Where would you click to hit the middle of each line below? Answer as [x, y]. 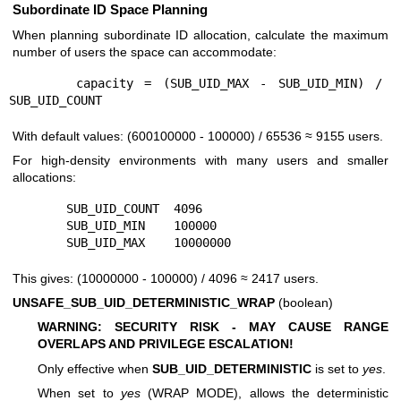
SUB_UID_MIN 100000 [37, 225]
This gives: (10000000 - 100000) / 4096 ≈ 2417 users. [166, 278]
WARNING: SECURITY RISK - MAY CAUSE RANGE [213, 327]
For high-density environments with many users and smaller [200, 161]
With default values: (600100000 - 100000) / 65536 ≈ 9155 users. [198, 136]
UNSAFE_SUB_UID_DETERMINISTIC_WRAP [144, 302]
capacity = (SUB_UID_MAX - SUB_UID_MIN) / [42, 83]
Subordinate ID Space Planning [110, 10]
